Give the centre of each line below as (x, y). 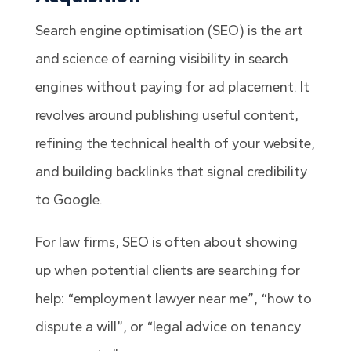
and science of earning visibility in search (161, 59)
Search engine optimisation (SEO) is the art (169, 31)
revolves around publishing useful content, (166, 116)
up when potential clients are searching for (167, 271)
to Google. (69, 200)
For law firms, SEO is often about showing (166, 242)
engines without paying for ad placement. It (172, 87)
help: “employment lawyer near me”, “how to (173, 299)
